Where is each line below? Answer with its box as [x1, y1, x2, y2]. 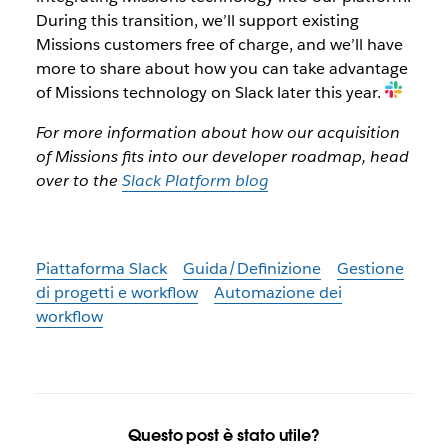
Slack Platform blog [121, 170, 268, 192]
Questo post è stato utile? [127, 424, 321, 446]
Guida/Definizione [182, 258, 321, 280]
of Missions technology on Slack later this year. [35, 82, 385, 104]
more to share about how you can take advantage [35, 58, 408, 80]
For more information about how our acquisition [35, 122, 400, 144]
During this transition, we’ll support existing [35, 10, 359, 32]
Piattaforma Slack [35, 258, 167, 280]
